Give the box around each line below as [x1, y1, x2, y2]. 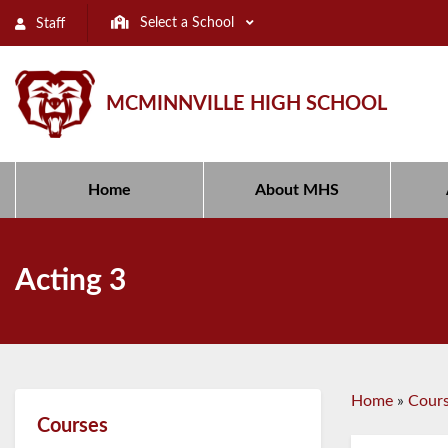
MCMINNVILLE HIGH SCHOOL [106, 94, 388, 115]
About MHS [255, 182, 340, 199]
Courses [37, 416, 109, 437]
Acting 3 [15, 266, 126, 297]
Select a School [135, 16, 234, 30]
